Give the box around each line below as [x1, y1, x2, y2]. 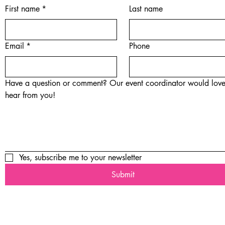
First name [5, 4, 40, 14]
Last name [129, 4, 163, 14]
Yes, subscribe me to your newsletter [19, 152, 142, 163]
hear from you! [5, 90, 55, 100]
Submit [111, 169, 135, 180]
